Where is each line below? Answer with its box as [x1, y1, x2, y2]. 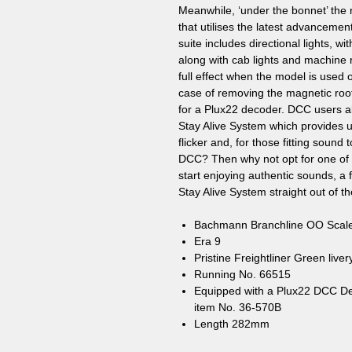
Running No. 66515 [194, 267, 291, 280]
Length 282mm [194, 317, 269, 330]
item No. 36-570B [194, 300, 281, 313]
